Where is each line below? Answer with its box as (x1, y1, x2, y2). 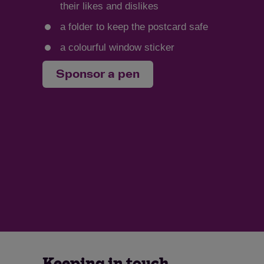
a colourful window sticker (60, 42, 174, 54)
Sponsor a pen (56, 68, 140, 81)
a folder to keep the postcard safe (60, 21, 208, 33)
